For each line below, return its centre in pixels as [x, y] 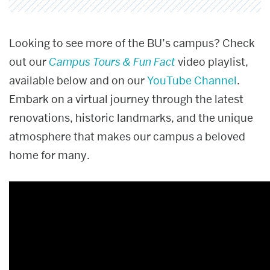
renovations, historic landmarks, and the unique [131, 118]
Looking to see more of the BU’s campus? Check [132, 43]
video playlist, [212, 61]
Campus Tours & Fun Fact [112, 61]
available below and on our [78, 80]
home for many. [49, 155]
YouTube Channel [192, 80]
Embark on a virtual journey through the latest [126, 99]
